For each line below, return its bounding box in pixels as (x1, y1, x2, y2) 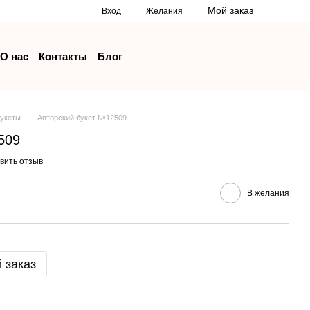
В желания (247, 188, 289, 198)
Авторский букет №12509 (37, 113, 127, 122)
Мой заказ (208, 4, 253, 16)
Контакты (39, 50, 88, 62)
